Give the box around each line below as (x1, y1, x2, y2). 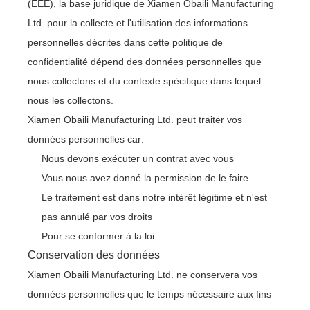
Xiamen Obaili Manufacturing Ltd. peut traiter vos (28, 114, 242, 125)
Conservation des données (28, 249, 160, 261)
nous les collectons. (28, 95, 113, 106)
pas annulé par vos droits (42, 211, 152, 222)
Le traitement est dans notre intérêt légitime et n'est (42, 192, 267, 203)
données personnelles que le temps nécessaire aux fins (28, 289, 271, 300)
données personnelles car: (28, 134, 144, 145)
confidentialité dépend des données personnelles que (28, 56, 262, 67)
